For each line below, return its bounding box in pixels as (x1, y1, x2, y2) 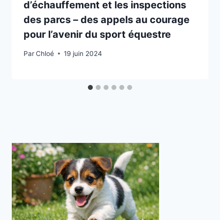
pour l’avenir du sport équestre (24, 28, 171, 41)
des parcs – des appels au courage (24, 14, 190, 26)
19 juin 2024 (64, 49, 103, 57)
